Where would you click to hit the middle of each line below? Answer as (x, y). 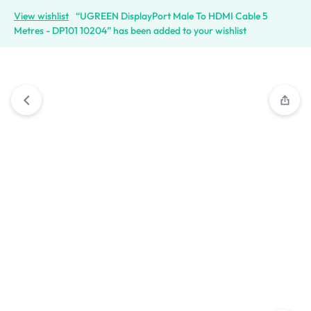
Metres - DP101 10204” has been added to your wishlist (130, 31)
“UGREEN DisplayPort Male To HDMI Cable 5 (172, 16)
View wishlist (41, 16)
